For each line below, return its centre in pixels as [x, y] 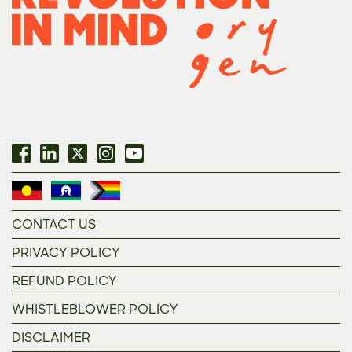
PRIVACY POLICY [66, 253]
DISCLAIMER [51, 338]
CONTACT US [54, 225]
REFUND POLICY [64, 281]
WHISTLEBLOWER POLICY [95, 310]
